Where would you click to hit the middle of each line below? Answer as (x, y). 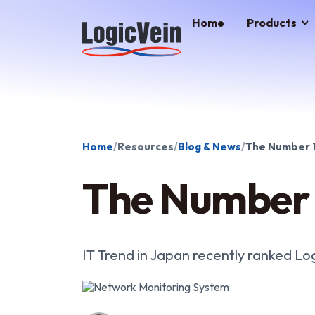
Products (272, 22)
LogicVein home (121, 20)
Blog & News (210, 147)
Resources (146, 147)
